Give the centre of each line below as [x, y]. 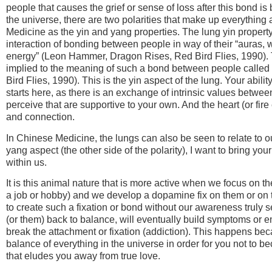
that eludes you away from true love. [83, 256]
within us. [26, 162]
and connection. [40, 117]
